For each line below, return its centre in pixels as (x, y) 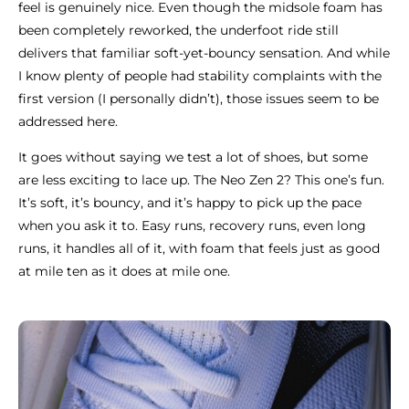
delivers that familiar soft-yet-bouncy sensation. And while (204, 53)
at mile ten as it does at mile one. (126, 272)
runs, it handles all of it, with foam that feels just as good (199, 249)
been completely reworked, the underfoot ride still (178, 31)
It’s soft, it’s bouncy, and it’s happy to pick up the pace (190, 203)
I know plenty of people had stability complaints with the (200, 76)
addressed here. (68, 122)
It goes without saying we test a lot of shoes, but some (193, 157)
